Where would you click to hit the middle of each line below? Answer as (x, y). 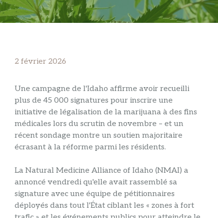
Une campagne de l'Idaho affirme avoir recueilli (102, 89)
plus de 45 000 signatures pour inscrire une (94, 100)
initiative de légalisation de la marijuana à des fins (106, 112)
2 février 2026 (40, 62)
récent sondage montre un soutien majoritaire (99, 136)
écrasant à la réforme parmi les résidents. (90, 147)
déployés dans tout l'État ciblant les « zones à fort (104, 206)
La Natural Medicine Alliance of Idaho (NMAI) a (101, 171)
